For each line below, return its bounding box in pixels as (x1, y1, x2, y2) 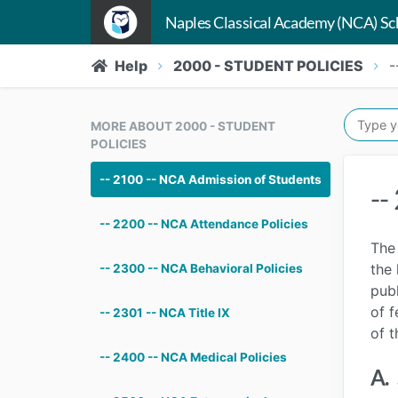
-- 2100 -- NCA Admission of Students (99, 172, 322, 187)
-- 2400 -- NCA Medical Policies (99, 350, 287, 364)
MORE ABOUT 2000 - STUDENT (91, 119, 275, 133)
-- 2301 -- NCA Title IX (99, 306, 230, 320)
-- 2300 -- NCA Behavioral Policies (99, 261, 303, 275)
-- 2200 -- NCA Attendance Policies (99, 217, 308, 231)
